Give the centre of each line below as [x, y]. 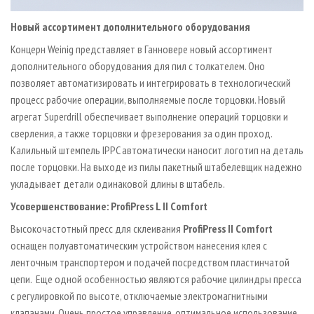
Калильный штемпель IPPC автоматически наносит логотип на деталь [157, 150]
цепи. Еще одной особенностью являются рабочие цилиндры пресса [156, 279]
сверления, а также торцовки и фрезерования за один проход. [141, 133]
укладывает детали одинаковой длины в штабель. [118, 183]
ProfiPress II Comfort [228, 228]
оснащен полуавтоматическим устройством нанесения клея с [139, 245]
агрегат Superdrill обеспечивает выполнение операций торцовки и [149, 116]
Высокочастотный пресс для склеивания [97, 228]
